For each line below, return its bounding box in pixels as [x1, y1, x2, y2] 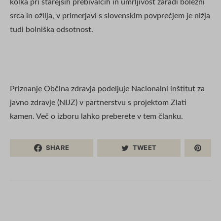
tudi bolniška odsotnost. [10, 25, 93, 34]
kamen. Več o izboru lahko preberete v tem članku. [10, 112, 183, 120]
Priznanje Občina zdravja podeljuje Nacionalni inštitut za [10, 84, 205, 93]
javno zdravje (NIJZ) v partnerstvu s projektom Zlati [10, 98, 186, 107]
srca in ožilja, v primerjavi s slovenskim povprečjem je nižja [10, 11, 210, 20]
